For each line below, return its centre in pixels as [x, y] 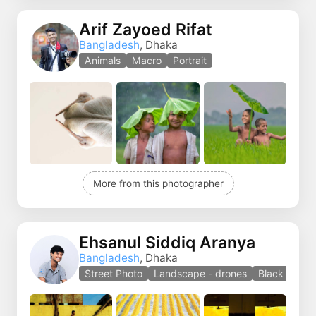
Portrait [190, 61]
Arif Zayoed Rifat [146, 30]
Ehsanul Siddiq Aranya [167, 242]
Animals [103, 61]
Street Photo [114, 273]
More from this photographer [158, 184]
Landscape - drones [200, 273]
